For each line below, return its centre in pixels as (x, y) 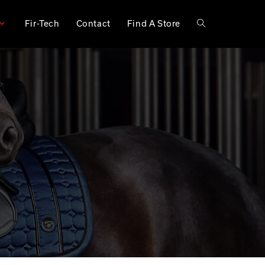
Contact (93, 23)
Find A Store (153, 23)
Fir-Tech (42, 23)
